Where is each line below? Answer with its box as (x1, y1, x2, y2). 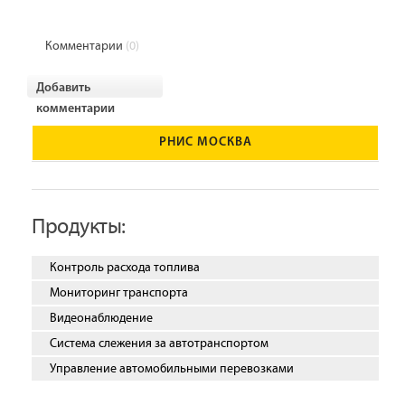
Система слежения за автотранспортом (50, 336, 268, 351)
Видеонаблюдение (50, 311, 153, 325)
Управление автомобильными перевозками (50, 362, 294, 376)
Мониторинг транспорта (50, 286, 188, 300)
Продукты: (32, 215, 126, 239)
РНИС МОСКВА (158, 136, 252, 149)
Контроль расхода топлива (50, 260, 200, 275)
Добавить (36, 81, 90, 95)
